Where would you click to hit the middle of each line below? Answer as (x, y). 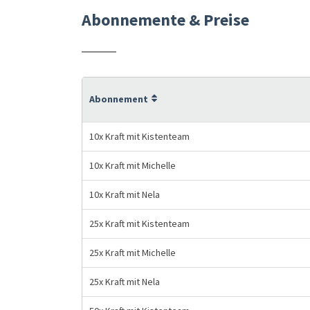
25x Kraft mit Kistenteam (139, 224)
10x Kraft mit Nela (125, 194)
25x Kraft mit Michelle (133, 253)
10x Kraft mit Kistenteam (139, 136)
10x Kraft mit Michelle (133, 165)
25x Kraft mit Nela (125, 282)
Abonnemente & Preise (165, 20)
